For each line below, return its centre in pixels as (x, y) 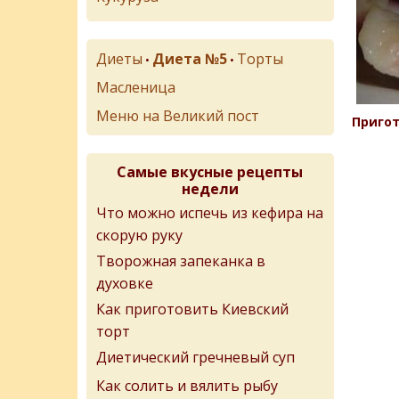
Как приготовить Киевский (192, 309)
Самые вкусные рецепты (210, 172)
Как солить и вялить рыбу (187, 386)
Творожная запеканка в (181, 261)
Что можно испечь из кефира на (210, 213)
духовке (125, 281)
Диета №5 (190, 59)
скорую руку (139, 233)
